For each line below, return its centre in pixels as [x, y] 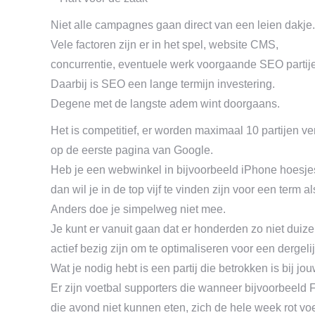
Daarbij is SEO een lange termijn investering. [163, 84]
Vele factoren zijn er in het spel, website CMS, [165, 45]
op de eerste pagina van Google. [132, 150]
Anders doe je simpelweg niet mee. [138, 209]
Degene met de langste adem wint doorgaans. [165, 104]
